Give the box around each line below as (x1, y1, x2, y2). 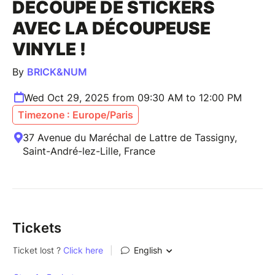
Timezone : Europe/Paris (18, 108, 133, 121)
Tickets (12, 219, 61, 236)
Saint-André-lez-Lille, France (23, 144, 155, 157)
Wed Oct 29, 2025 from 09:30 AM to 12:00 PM (24, 91, 242, 104)
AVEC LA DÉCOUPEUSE (12, 17, 211, 39)
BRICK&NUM (27, 65, 87, 78)
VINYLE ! (12, 38, 86, 60)
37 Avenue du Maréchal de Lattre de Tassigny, (23, 131, 237, 144)
